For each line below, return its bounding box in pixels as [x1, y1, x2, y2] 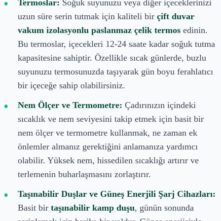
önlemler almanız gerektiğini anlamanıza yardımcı [18, 141, 198, 151]
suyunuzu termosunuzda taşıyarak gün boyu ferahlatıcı [18, 66, 213, 76]
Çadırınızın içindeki [122, 100, 196, 110]
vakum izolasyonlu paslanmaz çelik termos [18, 25, 181, 35]
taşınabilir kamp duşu [51, 202, 135, 213]
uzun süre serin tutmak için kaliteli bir [18, 11, 157, 21]
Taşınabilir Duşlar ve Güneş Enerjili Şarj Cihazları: [18, 188, 216, 199]
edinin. [181, 25, 208, 35]
